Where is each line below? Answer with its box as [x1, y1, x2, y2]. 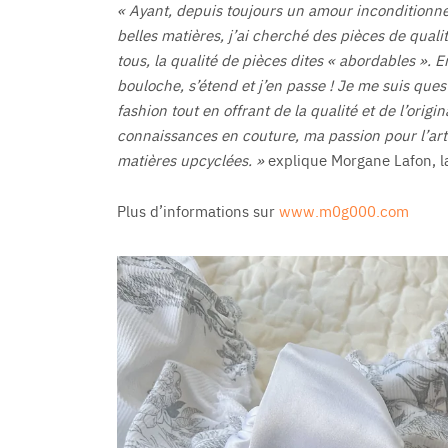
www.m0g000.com [278, 200, 409, 222]
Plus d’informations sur [116, 200, 279, 222]
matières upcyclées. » [116, 149, 264, 171]
